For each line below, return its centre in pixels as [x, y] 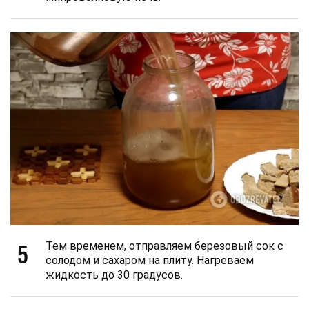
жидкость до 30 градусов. [114, 275]
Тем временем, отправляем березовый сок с [165, 246]
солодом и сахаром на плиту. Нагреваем [150, 260]
